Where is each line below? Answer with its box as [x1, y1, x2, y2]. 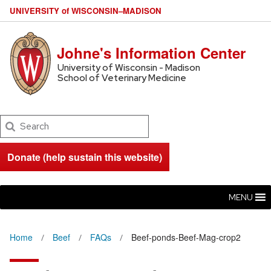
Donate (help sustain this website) [7, 150, 162, 165]
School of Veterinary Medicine [57, 71, 186, 84]
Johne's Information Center [57, 42, 246, 63]
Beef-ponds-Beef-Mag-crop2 [131, 231, 241, 243]
